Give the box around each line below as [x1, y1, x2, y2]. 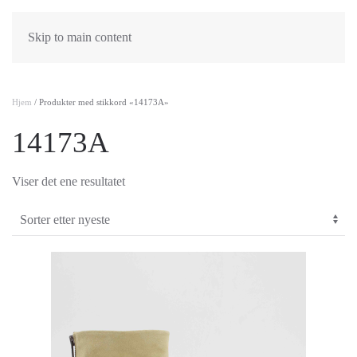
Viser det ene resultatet [12, 175, 125, 188]
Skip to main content [28, 30, 131, 44]
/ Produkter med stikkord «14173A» [32, 97, 169, 107]
